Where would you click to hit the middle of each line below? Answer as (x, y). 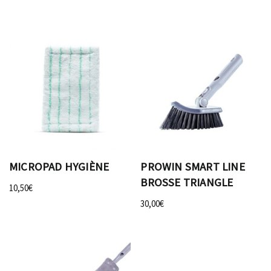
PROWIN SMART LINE (193, 167)
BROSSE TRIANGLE (187, 183)
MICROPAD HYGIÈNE (59, 167)
